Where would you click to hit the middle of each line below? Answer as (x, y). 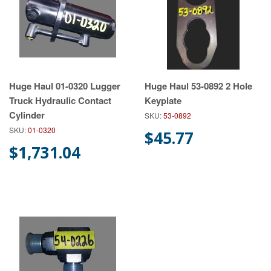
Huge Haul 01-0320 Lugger (65, 86)
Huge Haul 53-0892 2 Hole (198, 86)
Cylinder (27, 115)
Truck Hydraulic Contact (60, 100)
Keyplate (163, 100)
